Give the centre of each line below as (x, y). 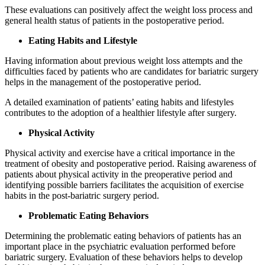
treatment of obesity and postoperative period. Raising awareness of (130, 164)
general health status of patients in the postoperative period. (114, 21)
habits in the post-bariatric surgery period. (82, 196)
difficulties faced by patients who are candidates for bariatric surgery (132, 72)
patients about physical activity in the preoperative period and (119, 174)
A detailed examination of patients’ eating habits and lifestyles (119, 102)
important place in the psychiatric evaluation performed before (120, 247)
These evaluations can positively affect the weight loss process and (129, 10)
